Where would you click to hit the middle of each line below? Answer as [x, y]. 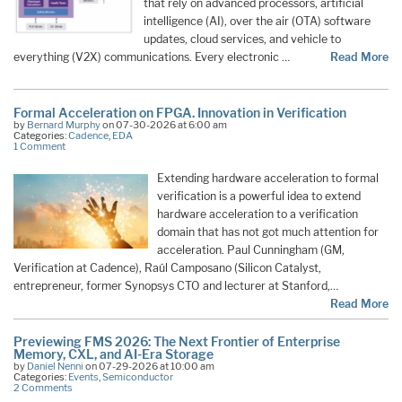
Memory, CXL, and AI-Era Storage [114, 354]
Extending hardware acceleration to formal [268, 178]
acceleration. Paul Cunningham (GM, [251, 249]
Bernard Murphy [64, 124]
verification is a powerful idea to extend [259, 196]
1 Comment [39, 146]
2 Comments [43, 388]
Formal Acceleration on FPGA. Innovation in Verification [180, 112]
